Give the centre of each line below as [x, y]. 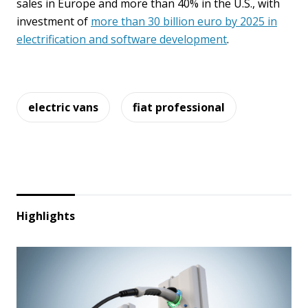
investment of [54, 21]
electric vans [63, 107]
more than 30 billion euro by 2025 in [184, 21]
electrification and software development [122, 39]
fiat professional [179, 107]
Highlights [46, 216]
